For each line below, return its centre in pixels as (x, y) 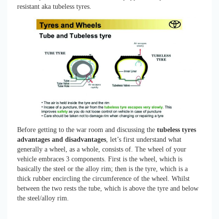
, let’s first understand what (144, 140)
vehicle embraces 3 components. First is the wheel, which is (100, 159)
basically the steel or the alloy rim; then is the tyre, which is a (102, 169)
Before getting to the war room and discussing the (87, 130)
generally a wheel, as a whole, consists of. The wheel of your (102, 150)
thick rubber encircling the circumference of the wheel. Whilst (103, 179)
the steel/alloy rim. (43, 198)
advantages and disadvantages (62, 140)
